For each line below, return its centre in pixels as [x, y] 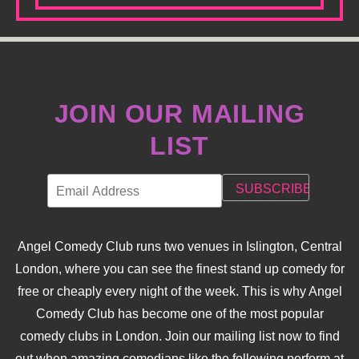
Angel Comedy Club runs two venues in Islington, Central [179, 247]
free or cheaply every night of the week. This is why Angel [179, 292]
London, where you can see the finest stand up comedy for [179, 269]
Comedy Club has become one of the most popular [179, 314]
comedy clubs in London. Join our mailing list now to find [179, 337]
